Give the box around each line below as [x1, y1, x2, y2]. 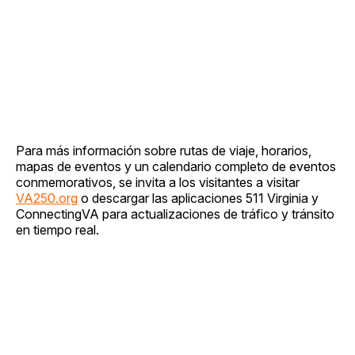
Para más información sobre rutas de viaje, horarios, [16, 142, 311, 158]
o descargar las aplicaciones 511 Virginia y [78, 189, 319, 206]
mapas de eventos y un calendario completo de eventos [16, 158, 336, 174]
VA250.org [16, 189, 78, 206]
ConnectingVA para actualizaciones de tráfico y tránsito [16, 205, 334, 222]
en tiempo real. [16, 221, 99, 238]
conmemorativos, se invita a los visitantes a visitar [16, 174, 300, 190]
